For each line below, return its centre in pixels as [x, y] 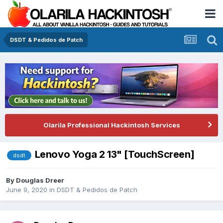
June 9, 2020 [27, 190]
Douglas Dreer [40, 180]
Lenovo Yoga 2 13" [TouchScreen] [114, 154]
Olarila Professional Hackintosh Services [111, 125]
